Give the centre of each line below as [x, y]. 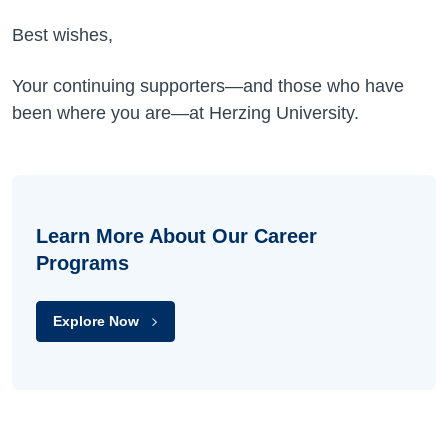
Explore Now [96, 321]
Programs [82, 263]
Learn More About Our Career [176, 236]
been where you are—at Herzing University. [185, 113]
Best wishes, [62, 35]
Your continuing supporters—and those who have [208, 86]
